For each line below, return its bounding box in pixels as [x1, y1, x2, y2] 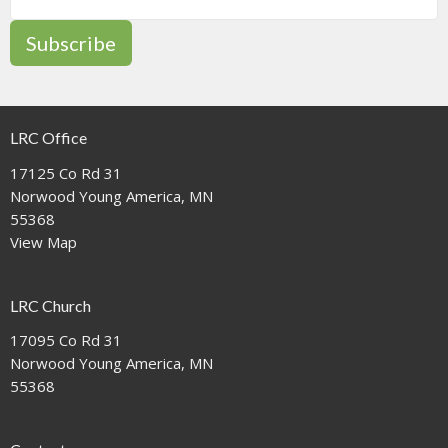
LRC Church [10, 295, 91, 315]
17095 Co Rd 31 [10, 330, 122, 351]
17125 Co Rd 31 [10, 162, 122, 183]
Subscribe [26, 31, 116, 56]
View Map [10, 231, 77, 252]
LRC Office [10, 128, 87, 148]
